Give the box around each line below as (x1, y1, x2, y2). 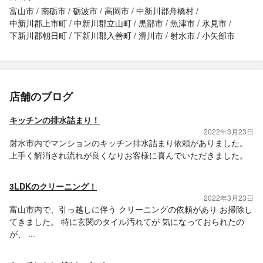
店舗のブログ (9, 89, 73, 104)
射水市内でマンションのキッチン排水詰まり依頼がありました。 (9, 137, 248, 149)
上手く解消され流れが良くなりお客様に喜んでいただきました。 (9, 149, 248, 161)
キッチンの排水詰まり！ (9, 114, 100, 126)
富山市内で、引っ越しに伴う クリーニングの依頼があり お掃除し (9, 203, 252, 215)
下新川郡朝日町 (9, 29, 67, 42)
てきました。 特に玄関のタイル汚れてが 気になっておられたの (9, 215, 244, 228)
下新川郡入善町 (74, 29, 131, 42)
